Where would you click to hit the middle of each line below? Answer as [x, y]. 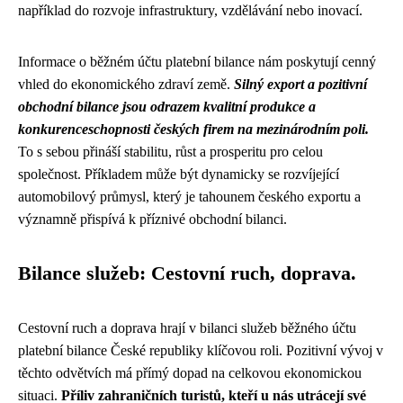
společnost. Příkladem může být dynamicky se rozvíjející [179, 174]
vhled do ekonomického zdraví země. [126, 84]
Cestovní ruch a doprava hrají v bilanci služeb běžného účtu [187, 328]
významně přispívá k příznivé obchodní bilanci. [152, 219]
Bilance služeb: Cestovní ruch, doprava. [187, 273]
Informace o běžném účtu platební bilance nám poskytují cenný [197, 62]
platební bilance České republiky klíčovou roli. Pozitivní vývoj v [201, 350]
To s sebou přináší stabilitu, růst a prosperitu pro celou [170, 152]
